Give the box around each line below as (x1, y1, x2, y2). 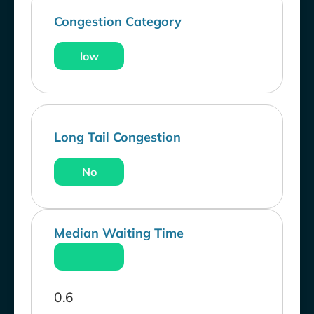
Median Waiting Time (54, 225, 184, 242)
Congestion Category (54, 13, 182, 30)
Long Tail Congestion (54, 129, 181, 146)
